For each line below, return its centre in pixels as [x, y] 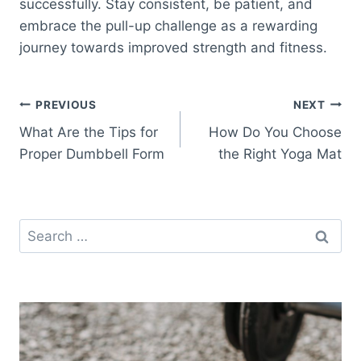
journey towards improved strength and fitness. [173, 48]
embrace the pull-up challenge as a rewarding [168, 26]
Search [41, 228]
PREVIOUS [66, 104]
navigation [76, 143]
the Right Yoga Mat [280, 154]
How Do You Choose [275, 133]
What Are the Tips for [89, 133]
